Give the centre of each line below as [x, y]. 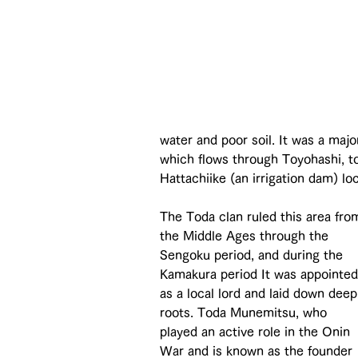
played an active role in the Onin [257, 331]
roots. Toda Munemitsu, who [245, 312]
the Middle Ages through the [246, 235]
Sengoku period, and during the [253, 255]
